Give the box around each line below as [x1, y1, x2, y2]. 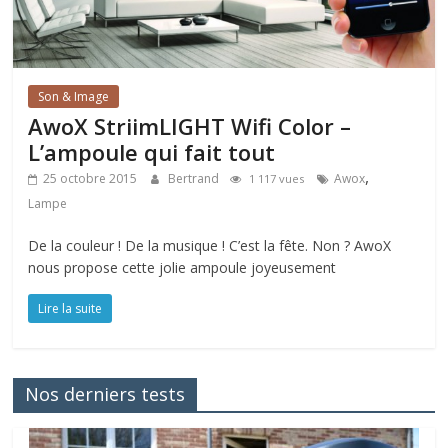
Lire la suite [38, 299, 103, 317]
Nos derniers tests [25, 381, 186, 406]
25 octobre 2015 [43, 169, 138, 187]
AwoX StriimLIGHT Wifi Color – [28, 110, 352, 141]
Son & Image [38, 87, 110, 105]
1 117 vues [246, 170, 308, 186]
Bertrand [168, 169, 223, 187]
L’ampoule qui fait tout [28, 136, 276, 167]
